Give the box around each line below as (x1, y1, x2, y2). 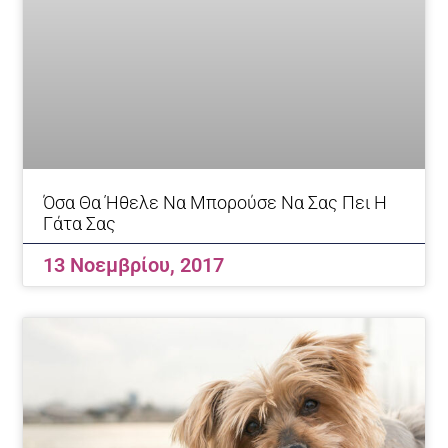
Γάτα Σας (43, 213, 117, 235)
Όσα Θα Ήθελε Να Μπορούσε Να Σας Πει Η (43, 192, 388, 214)
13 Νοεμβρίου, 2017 (43, 253, 225, 278)
